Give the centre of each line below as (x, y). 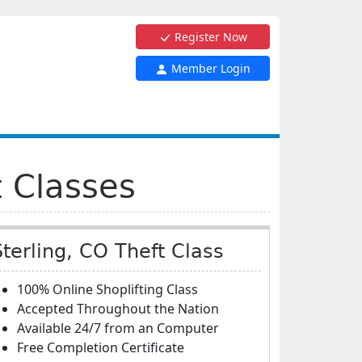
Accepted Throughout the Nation (118, 309)
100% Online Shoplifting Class (107, 289)
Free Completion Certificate (101, 347)
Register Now (209, 37)
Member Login (209, 68)
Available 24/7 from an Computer (118, 328)
